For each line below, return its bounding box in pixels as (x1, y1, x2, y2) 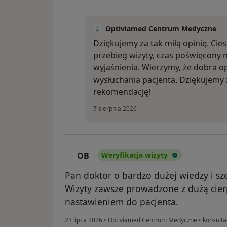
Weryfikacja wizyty (101, 150, 168, 160)
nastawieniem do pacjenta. (65, 196, 178, 208)
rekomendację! (93, 86, 150, 98)
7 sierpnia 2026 (93, 104, 137, 113)
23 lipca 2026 (65, 216, 102, 225)
